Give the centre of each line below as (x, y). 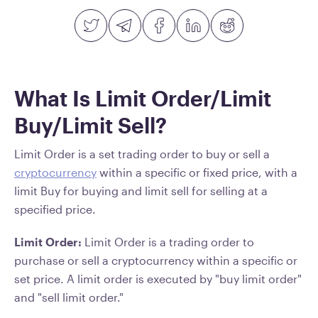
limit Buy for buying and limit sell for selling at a (141, 191)
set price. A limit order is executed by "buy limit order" (158, 279)
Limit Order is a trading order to (169, 242)
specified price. (55, 209)
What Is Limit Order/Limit (143, 98)
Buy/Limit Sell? (91, 125)
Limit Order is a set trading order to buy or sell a (142, 154)
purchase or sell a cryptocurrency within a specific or (156, 260)
